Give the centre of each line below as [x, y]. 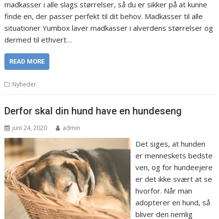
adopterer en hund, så [173, 203]
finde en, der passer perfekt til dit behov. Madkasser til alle [104, 16]
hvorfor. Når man [164, 191]
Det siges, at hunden [170, 144]
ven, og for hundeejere [174, 167]
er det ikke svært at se [174, 179]
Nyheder [24, 84]
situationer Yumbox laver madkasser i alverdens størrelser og [109, 28]
